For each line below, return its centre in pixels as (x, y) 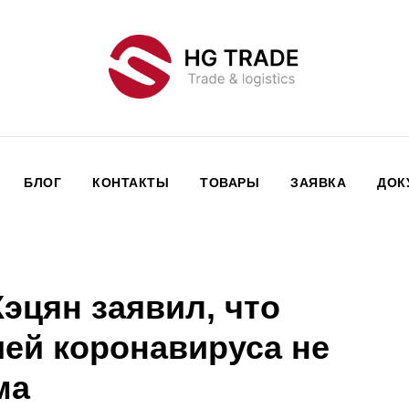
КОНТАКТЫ (131, 183)
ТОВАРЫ (230, 183)
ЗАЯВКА (318, 183)
